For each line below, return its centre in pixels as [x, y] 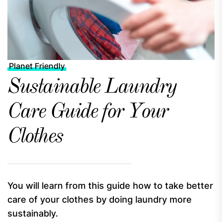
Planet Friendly [37, 66]
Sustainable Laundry [92, 87]
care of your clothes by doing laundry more [100, 199]
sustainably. [33, 213]
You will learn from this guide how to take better [110, 186]
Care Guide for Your [88, 112]
